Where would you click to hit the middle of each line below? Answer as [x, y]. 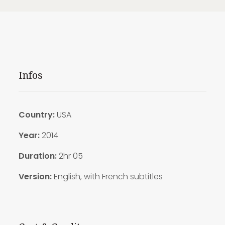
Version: [35, 176]
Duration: [37, 156]
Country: [36, 115]
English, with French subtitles [107, 176]
